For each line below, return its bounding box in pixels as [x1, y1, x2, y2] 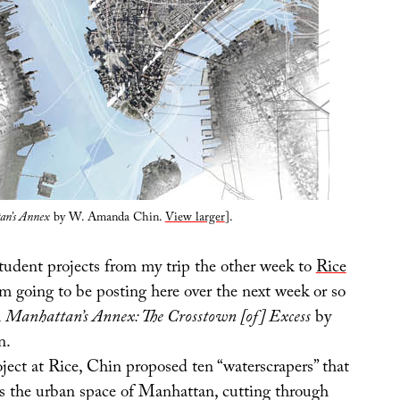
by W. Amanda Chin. [49, 208, 165, 230]
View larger [164, 208, 225, 230]
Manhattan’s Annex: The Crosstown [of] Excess [4, 304, 311, 333]
